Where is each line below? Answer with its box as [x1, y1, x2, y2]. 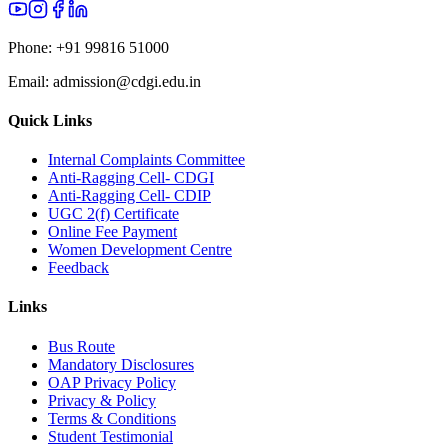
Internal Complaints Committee [48, 151, 245, 169]
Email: [8, 72, 53, 90]
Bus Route [48, 337, 115, 355]
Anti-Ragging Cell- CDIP [48, 187, 211, 205]
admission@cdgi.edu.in [53, 72, 201, 90]
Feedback [48, 259, 109, 277]
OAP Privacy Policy [48, 373, 176, 391]
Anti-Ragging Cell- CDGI [48, 169, 214, 187]
